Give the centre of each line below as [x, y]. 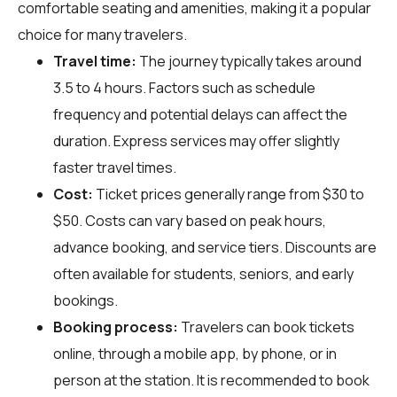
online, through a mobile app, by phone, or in [195, 353]
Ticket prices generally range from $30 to [229, 194]
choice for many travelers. [102, 34]
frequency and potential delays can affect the [200, 114]
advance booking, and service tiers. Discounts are [215, 247]
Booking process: [116, 327]
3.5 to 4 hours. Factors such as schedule [184, 87]
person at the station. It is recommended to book [211, 380]
